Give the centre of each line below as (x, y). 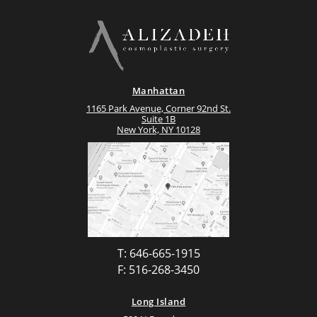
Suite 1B (158, 119)
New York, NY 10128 (158, 130)
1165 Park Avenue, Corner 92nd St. (158, 109)
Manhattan (158, 91)
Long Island (158, 301)
